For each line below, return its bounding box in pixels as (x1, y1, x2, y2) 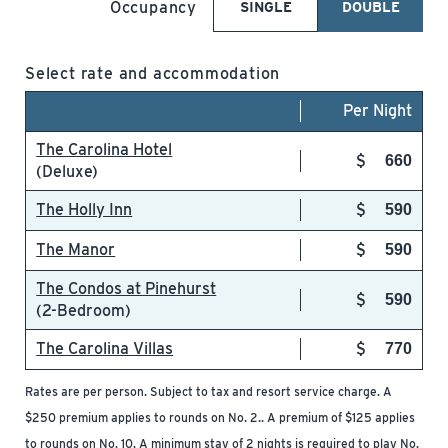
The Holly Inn (36, 200, 133, 219)
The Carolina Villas (36, 339, 174, 358)
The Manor (36, 240, 116, 259)
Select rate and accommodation (25, 64, 281, 83)
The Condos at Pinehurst (36, 279, 217, 298)
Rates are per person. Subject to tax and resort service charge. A (25, 384, 392, 399)
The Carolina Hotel (36, 140, 173, 159)
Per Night (342, 101, 412, 120)
